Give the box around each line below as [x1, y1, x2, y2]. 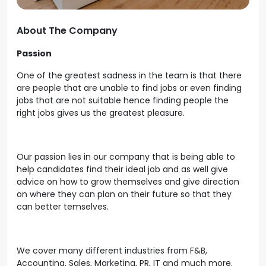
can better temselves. [17, 201, 111, 213]
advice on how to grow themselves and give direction [17, 176, 239, 188]
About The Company [17, 24, 118, 37]
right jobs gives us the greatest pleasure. [17, 107, 187, 119]
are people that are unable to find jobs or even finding [17, 82, 242, 94]
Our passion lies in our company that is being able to [17, 151, 235, 163]
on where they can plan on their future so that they [17, 188, 232, 200]
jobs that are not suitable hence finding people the [17, 94, 229, 106]
